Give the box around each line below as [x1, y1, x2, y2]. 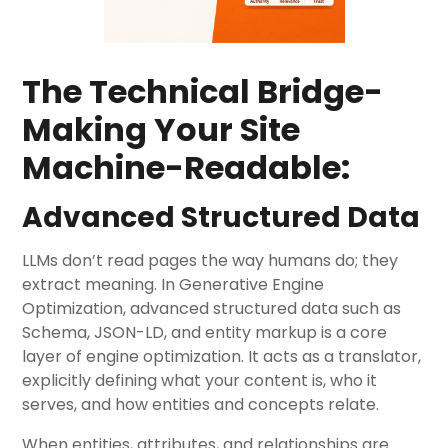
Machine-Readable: [22, 145, 351, 190]
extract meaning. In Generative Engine [22, 273, 325, 296]
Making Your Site [22, 107, 301, 152]
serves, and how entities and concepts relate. [22, 393, 380, 416]
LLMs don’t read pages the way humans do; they [22, 249, 399, 272]
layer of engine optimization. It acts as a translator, [22, 345, 422, 368]
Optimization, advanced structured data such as [22, 297, 402, 320]
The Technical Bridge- [22, 69, 384, 114]
